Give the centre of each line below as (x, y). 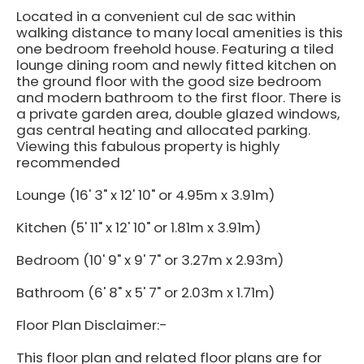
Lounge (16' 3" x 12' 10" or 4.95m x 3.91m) (145, 195)
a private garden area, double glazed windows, (178, 113)
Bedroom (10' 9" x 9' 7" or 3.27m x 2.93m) (150, 260)
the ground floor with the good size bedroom (169, 81)
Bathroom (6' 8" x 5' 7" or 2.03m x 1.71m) (145, 292)
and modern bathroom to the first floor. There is (179, 97)
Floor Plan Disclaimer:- (92, 325)
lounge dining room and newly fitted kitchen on (176, 65)
